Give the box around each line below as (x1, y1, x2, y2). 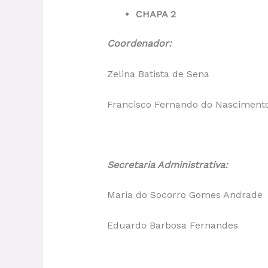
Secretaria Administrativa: (106, 159, 228, 170)
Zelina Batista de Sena (106, 68, 209, 80)
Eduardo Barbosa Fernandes (106, 219, 241, 231)
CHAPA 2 (135, 8, 176, 20)
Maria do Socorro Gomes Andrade (106, 189, 263, 201)
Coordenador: (106, 38, 172, 50)
